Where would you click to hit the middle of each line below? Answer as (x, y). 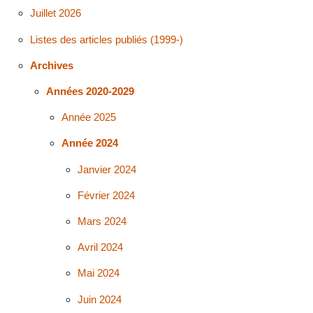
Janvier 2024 (107, 169)
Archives (51, 65)
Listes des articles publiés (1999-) (106, 39)
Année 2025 (89, 117)
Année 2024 (90, 143)
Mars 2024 (102, 221)
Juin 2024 (100, 299)
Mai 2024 (99, 273)
